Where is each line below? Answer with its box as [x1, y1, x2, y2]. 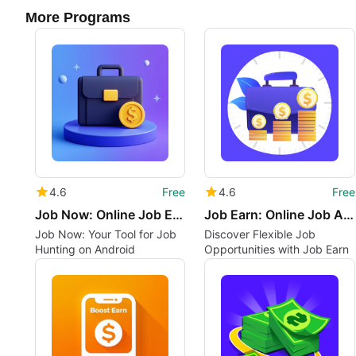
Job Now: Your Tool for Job [35, 227, 176, 242]
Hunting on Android [35, 242, 135, 257]
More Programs [25, 10, 130, 25]
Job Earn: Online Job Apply [343, 207, 354, 223]
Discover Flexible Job [204, 227, 316, 242]
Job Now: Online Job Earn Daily [172, 207, 183, 223]
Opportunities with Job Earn [204, 242, 350, 257]
